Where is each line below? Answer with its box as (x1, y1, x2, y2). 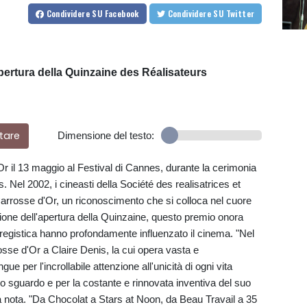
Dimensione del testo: (57, 130, 154, 142)
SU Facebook (92, 8, 139, 20)
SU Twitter (225, 8, 255, 20)
